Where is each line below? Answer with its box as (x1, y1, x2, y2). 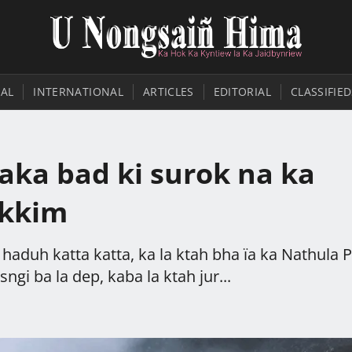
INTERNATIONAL (33, 83, 123, 99)
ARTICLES (142, 83, 194, 99)
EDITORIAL (213, 83, 271, 99)
